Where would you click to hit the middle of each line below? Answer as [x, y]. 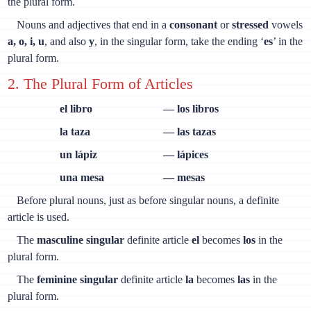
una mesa [82, 177]
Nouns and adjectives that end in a [93, 25]
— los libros [191, 108]
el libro [76, 108]
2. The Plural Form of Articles [101, 83]
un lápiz [78, 154]
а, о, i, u [26, 42]
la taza [75, 131]
